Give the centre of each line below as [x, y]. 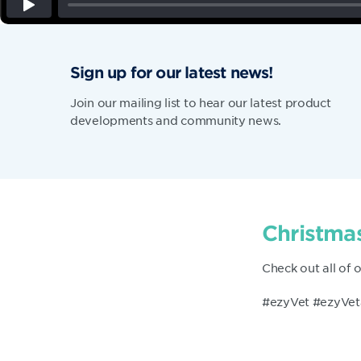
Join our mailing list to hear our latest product [201, 102]
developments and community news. [176, 120]
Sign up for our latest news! [172, 72]
